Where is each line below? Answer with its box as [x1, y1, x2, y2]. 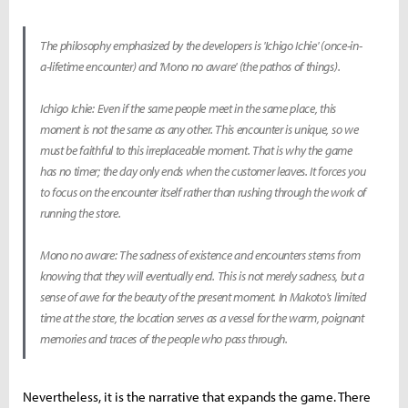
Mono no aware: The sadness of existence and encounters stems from [40, 247, 361, 264]
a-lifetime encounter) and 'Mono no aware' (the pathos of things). [40, 58, 341, 76]
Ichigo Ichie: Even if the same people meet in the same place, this [40, 100, 336, 117]
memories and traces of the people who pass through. [40, 331, 288, 348]
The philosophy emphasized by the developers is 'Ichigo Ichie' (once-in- [40, 37, 362, 55]
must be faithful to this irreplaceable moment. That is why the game [40, 142, 352, 159]
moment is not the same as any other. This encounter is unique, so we [40, 121, 359, 138]
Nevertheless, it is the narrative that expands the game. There [23, 388, 371, 406]
